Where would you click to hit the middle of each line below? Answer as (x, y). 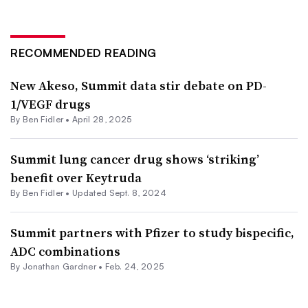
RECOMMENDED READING (84, 53)
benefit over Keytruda (76, 177)
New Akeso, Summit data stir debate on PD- (139, 85)
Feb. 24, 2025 (135, 266)
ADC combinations (65, 251)
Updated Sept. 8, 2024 (119, 192)
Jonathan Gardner (59, 266)
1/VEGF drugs (51, 104)
